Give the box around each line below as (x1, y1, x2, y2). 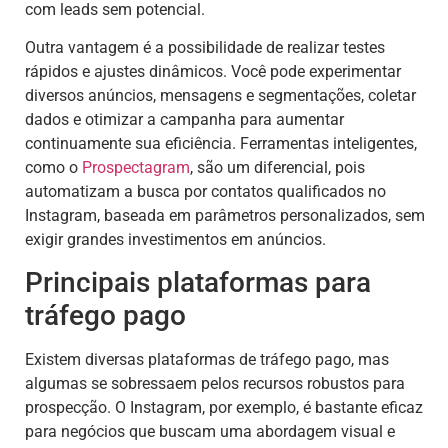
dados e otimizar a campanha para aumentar (25, 109, 344, 129)
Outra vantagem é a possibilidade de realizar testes (25, 37, 385, 57)
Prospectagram (82, 157, 190, 177)
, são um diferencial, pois (190, 157, 365, 177)
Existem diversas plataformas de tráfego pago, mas (25, 350, 389, 370)
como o (25, 157, 82, 177)
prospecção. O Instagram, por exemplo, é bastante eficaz (25, 398, 423, 418)
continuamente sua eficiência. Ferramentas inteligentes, (25, 133, 417, 153)
